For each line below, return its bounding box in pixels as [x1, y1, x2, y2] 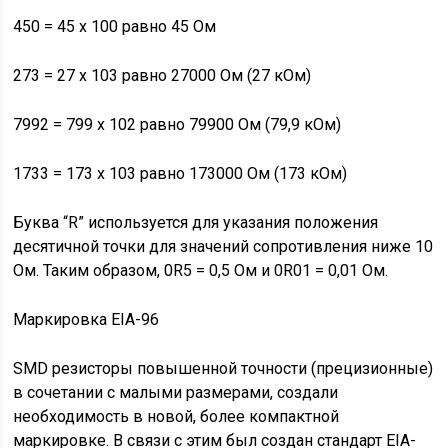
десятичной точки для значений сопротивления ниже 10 [13, 237, 434, 256]
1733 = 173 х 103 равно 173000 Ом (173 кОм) [13, 164, 348, 183]
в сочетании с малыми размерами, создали [13, 383, 339, 402]
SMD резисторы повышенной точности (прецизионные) [13, 359, 434, 378]
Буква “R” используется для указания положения [13, 213, 379, 232]
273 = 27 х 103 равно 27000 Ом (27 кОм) [13, 66, 312, 85]
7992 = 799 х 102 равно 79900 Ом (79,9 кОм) [13, 115, 342, 134]
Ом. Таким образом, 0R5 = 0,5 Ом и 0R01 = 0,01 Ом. [13, 261, 389, 280]
